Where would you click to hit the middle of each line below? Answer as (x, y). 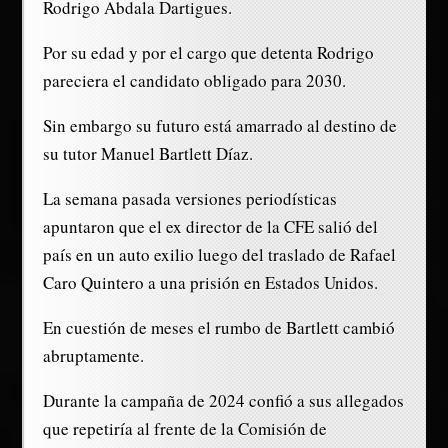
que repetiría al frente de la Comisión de (184, 429)
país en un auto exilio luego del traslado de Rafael (219, 255)
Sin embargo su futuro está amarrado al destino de (219, 126)
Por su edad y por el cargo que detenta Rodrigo (208, 53)
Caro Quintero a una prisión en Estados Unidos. (210, 283)
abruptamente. (93, 356)
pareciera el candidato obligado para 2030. (194, 81)
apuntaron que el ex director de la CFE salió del (210, 227)
